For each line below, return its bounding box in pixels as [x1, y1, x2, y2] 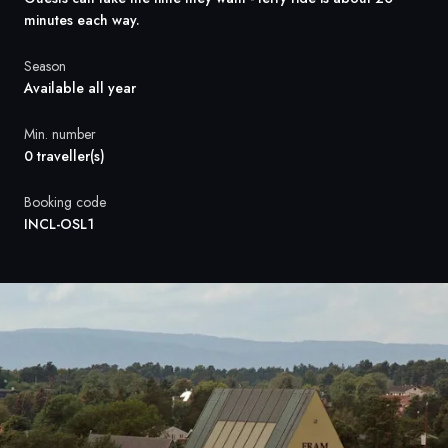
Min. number [24, 124, 96, 144]
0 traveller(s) [24, 146, 105, 166]
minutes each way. [24, 10, 140, 30]
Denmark [88, 83, 141, 103]
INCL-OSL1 [24, 214, 94, 234]
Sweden [88, 37, 135, 57]
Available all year [24, 78, 136, 98]
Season [24, 56, 66, 76]
